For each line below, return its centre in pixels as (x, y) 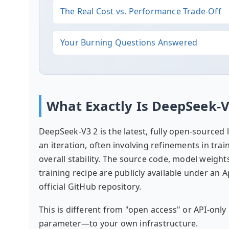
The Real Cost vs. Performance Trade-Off (141, 11)
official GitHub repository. (90, 187)
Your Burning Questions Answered (129, 42)
